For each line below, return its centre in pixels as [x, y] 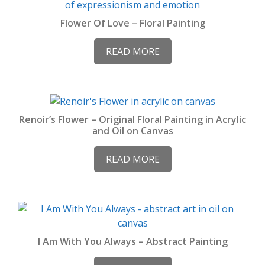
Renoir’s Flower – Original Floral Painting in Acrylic [132, 119]
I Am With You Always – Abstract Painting [132, 241]
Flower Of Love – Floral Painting [132, 23]
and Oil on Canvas [132, 131]
